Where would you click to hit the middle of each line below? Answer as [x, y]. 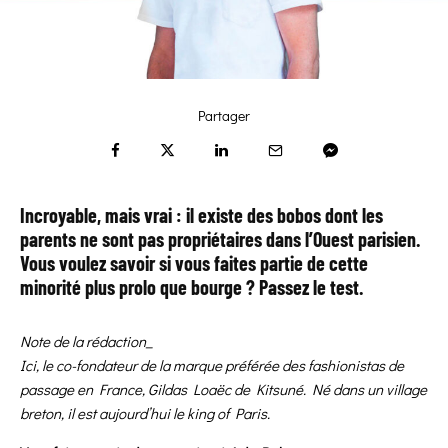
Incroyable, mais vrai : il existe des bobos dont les [201, 215]
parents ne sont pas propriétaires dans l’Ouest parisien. [220, 239]
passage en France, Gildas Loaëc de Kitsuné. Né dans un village [223, 389]
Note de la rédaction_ [86, 341]
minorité [52, 287]
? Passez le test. [302, 287]
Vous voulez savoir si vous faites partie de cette [194, 263]
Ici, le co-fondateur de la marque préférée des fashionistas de [212, 365]
